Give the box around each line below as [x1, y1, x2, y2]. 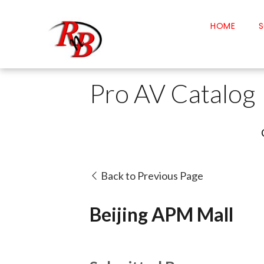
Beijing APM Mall [90, 202, 233, 226]
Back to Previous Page [99, 169, 203, 183]
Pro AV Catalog [90, 78, 256, 109]
